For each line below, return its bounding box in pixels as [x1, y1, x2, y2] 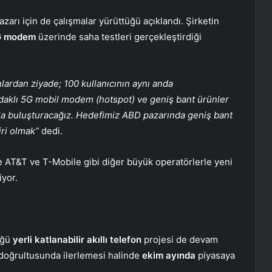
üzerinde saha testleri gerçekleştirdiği [36, 30, 202, 42]
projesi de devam [141, 233, 218, 245]
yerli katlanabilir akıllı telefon [13, 233, 141, 245]
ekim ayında [142, 249, 195, 261]
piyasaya [195, 249, 235, 261]
